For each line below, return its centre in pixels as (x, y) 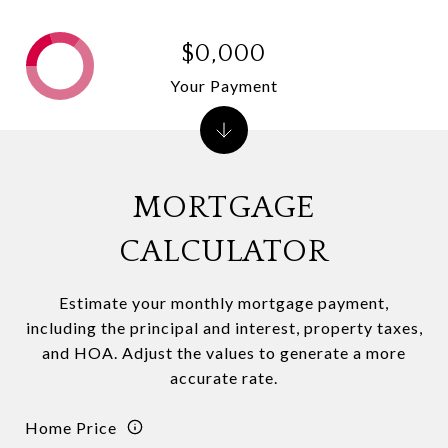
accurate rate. (224, 377)
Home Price (71, 427)
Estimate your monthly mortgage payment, (224, 302)
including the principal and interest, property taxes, (224, 327)
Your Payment (224, 85)
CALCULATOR (224, 251)
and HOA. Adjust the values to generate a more (224, 352)
